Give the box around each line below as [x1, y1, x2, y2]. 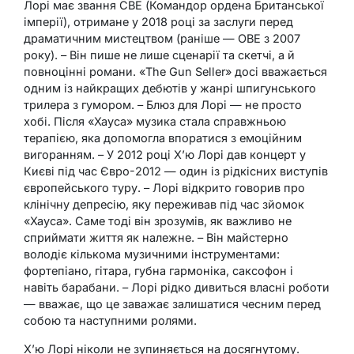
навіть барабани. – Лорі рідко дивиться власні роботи [24, 281, 330, 295]
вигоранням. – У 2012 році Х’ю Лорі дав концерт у [24, 148, 306, 162]
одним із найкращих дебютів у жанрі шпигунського [24, 81, 316, 96]
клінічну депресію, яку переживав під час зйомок [24, 198, 304, 212]
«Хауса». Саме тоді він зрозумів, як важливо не [24, 214, 292, 228]
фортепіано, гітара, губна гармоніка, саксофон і [24, 264, 293, 278]
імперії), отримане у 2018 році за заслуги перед [24, 15, 293, 29]
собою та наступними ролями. [24, 314, 197, 328]
